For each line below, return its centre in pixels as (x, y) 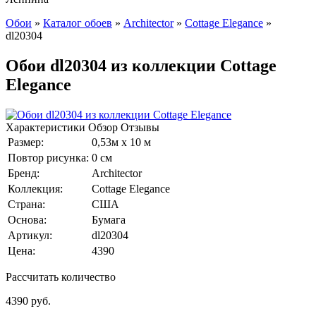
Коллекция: (35, 188)
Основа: (27, 219)
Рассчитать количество (61, 276)
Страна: (26, 204)
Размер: (26, 142)
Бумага (109, 219)
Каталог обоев (78, 23)
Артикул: (30, 235)
